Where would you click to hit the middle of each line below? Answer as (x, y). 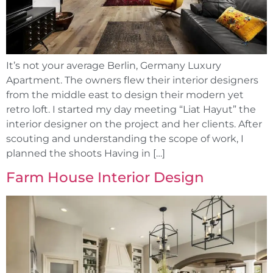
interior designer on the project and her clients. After (134, 124)
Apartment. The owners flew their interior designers (132, 80)
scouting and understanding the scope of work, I (125, 138)
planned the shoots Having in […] (86, 153)
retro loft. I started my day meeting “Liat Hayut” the (131, 109)
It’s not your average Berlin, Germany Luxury (114, 65)
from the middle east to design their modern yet (125, 94)
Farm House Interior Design (105, 178)
